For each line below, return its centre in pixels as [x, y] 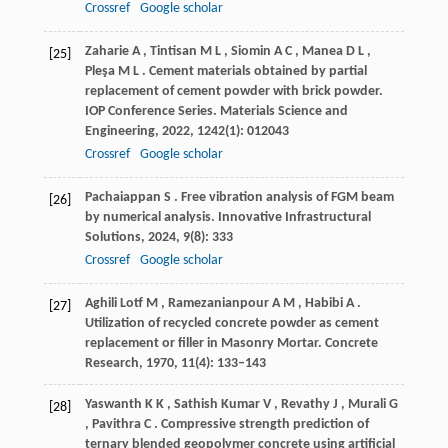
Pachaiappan [122, 197]
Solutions [112, 237]
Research [111, 363]
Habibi [323, 303]
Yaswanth [113, 404]
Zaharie [106, 51]
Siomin [250, 51]
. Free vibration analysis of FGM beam [283, 197]
